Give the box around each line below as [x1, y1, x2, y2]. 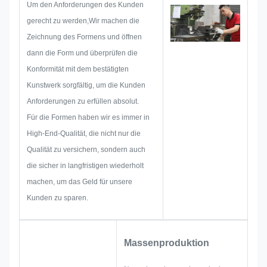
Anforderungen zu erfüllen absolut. [27, 97, 139, 106]
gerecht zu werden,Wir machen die [27, 17, 139, 26]
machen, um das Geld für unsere [27, 178, 132, 187]
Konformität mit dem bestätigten [27, 65, 129, 74]
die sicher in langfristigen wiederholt [27, 162, 144, 170]
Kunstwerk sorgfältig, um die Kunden [27, 81, 145, 90]
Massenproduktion [124, 238, 209, 249]
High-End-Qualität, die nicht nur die [27, 129, 141, 138]
